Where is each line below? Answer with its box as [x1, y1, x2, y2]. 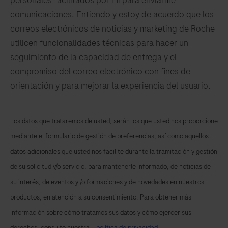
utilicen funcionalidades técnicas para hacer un [10, 37, 188, 49]
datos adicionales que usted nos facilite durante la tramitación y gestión [10, 147, 217, 157]
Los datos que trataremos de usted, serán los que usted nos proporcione [10, 116, 218, 126]
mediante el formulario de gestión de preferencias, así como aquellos [10, 131, 209, 141]
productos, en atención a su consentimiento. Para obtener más [10, 192, 191, 203]
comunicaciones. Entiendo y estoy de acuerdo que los [10, 8, 214, 21]
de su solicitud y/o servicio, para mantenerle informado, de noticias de [10, 162, 211, 172]
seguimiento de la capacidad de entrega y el [10, 51, 177, 64]
